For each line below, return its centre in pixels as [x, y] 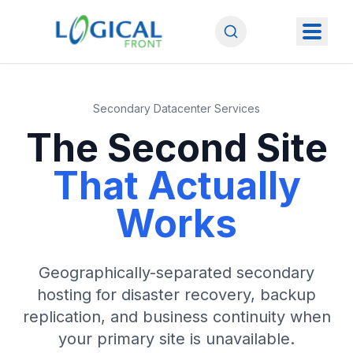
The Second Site [176, 148]
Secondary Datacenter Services [176, 108]
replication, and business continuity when [176, 317]
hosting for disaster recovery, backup [176, 295]
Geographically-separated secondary [176, 273]
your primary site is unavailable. [176, 339]
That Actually [176, 186]
